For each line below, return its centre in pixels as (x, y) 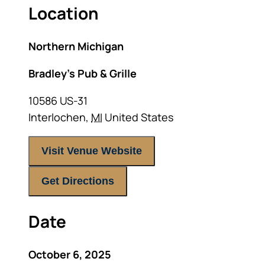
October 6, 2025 (70, 254)
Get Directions (78, 181)
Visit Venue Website (92, 151)
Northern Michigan (76, 46)
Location (64, 13)
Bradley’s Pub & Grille (83, 73)
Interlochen (57, 117)
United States (139, 117)
